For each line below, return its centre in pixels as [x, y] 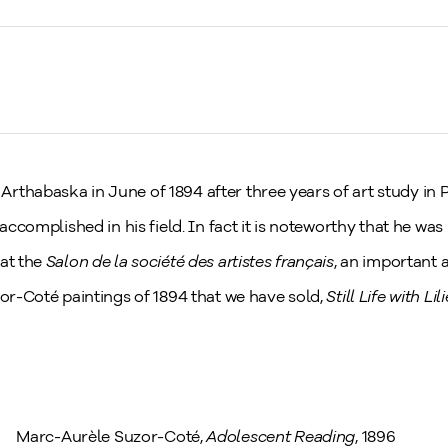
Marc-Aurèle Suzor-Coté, [109, 436]
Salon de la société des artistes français [189, 261]
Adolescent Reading [281, 436]
